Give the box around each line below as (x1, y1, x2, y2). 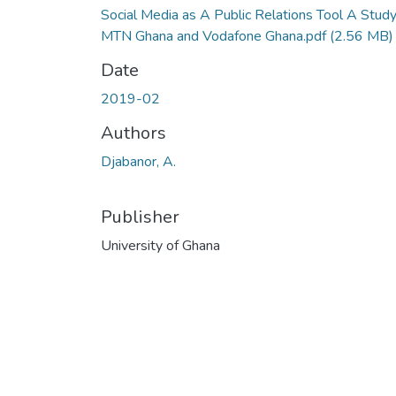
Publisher (101, 204, 179, 229)
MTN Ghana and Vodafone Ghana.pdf (101, 26, 330, 46)
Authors (101, 120, 166, 145)
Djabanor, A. (101, 151, 176, 171)
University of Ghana (101, 235, 220, 255)
